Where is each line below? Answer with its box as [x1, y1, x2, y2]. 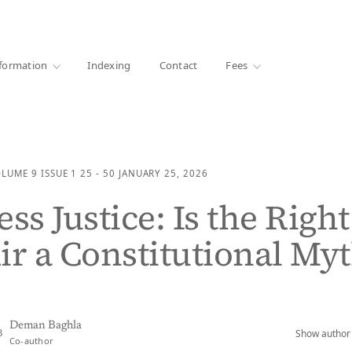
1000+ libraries [2, 12, 76, 24]
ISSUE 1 [40, 167, 78, 179]
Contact [159, 57, 198, 72]
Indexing [87, 57, 131, 72]
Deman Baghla [9, 320, 82, 332]
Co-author [9, 335, 53, 346]
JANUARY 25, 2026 [118, 167, 208, 179]
